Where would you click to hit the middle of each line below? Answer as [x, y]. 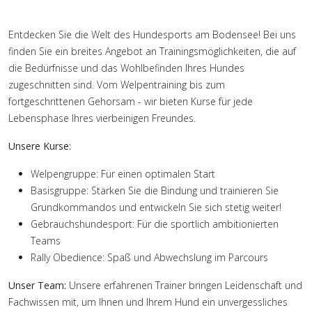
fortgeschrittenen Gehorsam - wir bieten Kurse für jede [131, 101]
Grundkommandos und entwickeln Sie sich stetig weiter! [156, 207]
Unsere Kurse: [40, 146]
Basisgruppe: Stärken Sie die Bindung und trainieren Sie [155, 190]
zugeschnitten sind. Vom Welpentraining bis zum [117, 84]
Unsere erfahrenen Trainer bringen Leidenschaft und [184, 285]
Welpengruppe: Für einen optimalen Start [123, 173]
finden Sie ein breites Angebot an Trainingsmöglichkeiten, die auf [152, 51]
